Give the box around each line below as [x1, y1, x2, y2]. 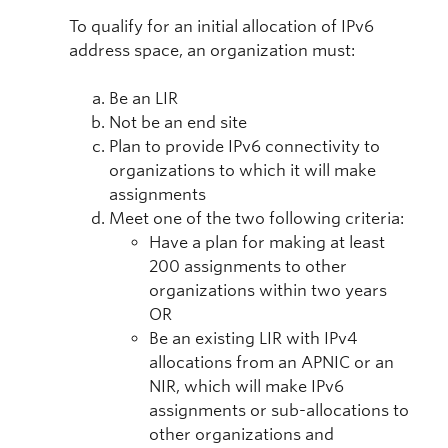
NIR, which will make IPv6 [149, 377, 344, 397]
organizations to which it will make [109, 161, 376, 181]
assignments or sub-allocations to [149, 401, 409, 421]
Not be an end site [109, 113, 247, 133]
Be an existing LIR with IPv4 [149, 329, 357, 349]
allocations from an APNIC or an [149, 353, 394, 373]
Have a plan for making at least [149, 233, 385, 253]
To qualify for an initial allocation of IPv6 [69, 17, 374, 37]
